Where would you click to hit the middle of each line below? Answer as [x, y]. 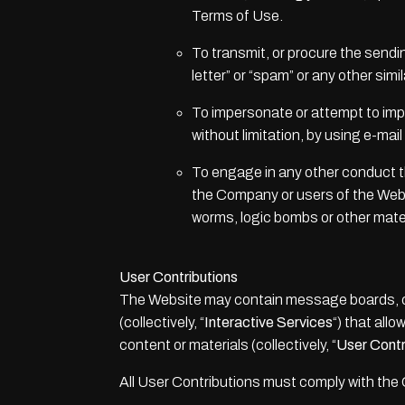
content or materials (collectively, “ [228, 345]
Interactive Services [268, 322]
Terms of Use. [237, 16]
